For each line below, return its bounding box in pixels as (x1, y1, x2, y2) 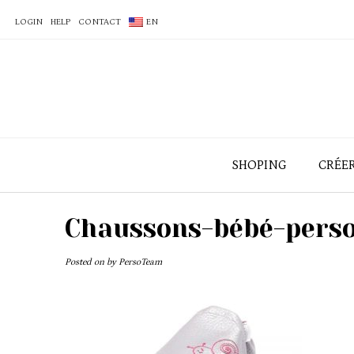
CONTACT (78, 17, 121, 27)
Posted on (65, 257, 107, 268)
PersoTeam (119, 257, 162, 268)
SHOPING (232, 157, 287, 172)
